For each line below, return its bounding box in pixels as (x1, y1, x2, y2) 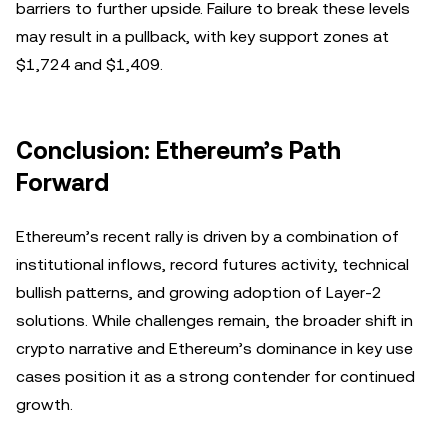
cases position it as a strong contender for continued (16, 366, 415, 386)
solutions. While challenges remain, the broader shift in (16, 310, 413, 330)
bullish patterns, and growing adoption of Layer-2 (16, 282, 382, 302)
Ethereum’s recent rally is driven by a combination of (16, 226, 399, 246)
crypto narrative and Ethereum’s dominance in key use (16, 338, 413, 358)
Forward (16, 168, 109, 197)
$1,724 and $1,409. (16, 54, 163, 74)
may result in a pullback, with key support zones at (16, 26, 389, 46)
